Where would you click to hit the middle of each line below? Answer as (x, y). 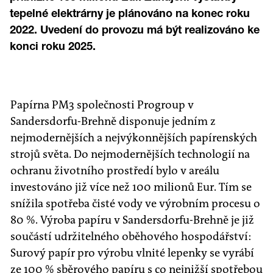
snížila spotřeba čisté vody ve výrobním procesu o (135, 204)
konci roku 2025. (53, 46)
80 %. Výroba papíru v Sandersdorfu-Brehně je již (132, 220)
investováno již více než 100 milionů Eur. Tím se (131, 187)
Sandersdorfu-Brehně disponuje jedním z (113, 121)
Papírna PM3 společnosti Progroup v (102, 105)
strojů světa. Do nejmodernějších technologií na (130, 154)
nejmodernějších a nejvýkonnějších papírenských (134, 138)
